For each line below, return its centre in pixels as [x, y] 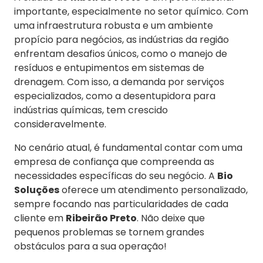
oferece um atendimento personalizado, [154, 190]
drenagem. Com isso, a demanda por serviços [119, 82]
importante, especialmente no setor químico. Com [131, 12]
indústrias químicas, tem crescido [91, 110]
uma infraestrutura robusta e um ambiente [114, 26]
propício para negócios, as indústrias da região [122, 40]
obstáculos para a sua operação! [90, 247]
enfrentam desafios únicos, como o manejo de [121, 54]
